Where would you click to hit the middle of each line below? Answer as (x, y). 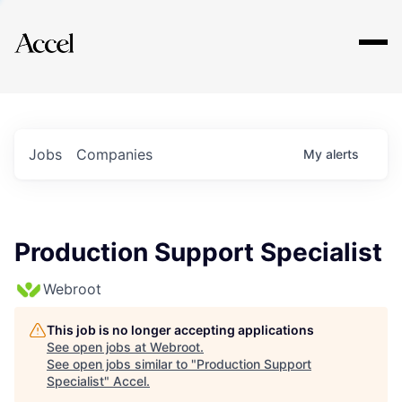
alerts (342, 154)
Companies (114, 154)
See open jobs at (98, 347)
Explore (70, 31)
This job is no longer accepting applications (180, 330)
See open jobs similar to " (122, 364)
